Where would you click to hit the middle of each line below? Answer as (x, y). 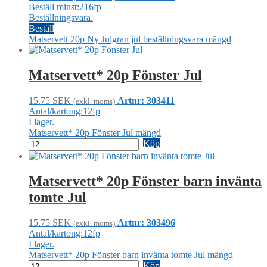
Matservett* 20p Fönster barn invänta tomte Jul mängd (131, 255)
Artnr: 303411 (146, 101)
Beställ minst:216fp (65, 7)
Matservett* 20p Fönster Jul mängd (95, 133)
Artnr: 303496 (146, 223)
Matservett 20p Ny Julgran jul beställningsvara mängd (130, 39)
